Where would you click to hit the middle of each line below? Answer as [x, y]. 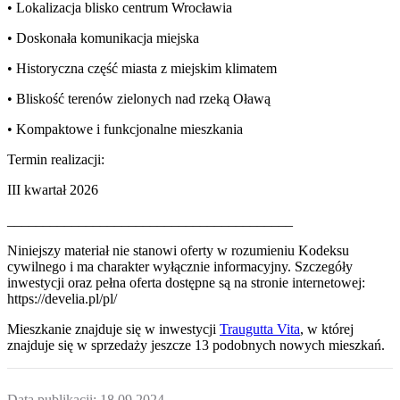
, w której [327, 329]
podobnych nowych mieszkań [295, 345]
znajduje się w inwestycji [146, 329]
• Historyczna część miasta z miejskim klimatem [142, 68]
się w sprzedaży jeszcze [123, 345]
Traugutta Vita [260, 329]
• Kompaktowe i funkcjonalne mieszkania [125, 129]
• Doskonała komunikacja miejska [103, 38]
